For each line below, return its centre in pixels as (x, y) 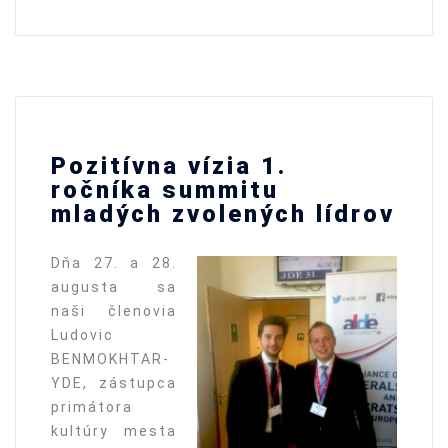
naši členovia (114, 310)
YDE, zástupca (114, 382)
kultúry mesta (114, 430)
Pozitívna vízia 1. (169, 165)
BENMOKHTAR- (110, 358)
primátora (92, 406)
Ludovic (82, 334)
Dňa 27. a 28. (114, 262)
